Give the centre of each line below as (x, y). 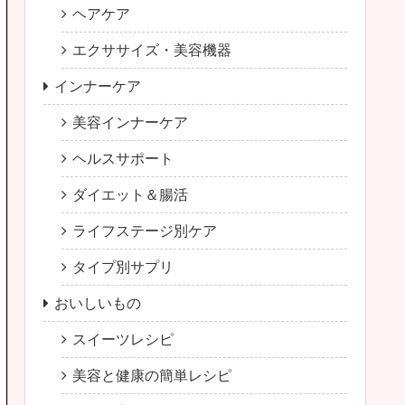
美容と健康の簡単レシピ (152, 375)
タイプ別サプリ (123, 267)
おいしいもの (98, 303)
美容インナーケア (130, 122)
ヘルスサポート (123, 158)
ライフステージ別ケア (145, 231)
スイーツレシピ (123, 339)
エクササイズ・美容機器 (152, 50)
